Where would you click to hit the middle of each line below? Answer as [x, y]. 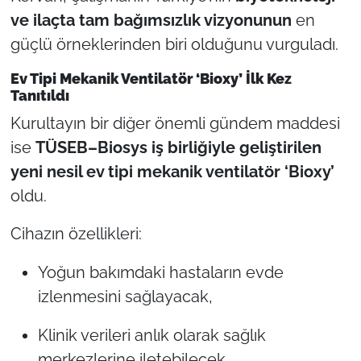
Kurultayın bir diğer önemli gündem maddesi [175, 123]
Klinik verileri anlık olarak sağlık [151, 335]
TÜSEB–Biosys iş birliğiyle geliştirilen [178, 147]
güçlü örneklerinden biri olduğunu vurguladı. [174, 45]
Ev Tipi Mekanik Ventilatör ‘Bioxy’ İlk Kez [151, 79]
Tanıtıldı [39, 96]
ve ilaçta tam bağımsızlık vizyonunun [151, 21]
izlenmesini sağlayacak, [125, 296]
